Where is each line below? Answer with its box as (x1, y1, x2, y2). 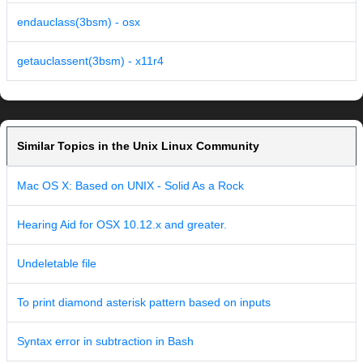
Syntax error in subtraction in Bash (17, 335, 194, 348)
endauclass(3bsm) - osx (17, 15, 140, 29)
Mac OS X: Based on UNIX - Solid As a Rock (17, 179, 244, 193)
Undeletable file (17, 257, 96, 271)
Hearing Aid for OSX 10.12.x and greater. (17, 218, 227, 232)
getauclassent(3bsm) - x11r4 (17, 54, 164, 68)
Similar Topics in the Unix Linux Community (17, 139, 259, 153)
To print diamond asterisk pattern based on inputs (17, 296, 271, 310)
